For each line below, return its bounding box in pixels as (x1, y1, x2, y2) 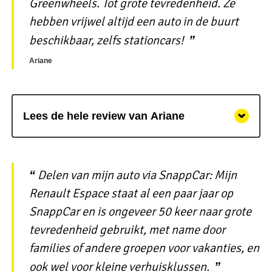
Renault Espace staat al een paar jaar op (29, 185, 233, 201)
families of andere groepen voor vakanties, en (29, 240, 259, 256)
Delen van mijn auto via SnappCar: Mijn (37, 167, 237, 183)
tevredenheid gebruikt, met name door (29, 222, 225, 237)
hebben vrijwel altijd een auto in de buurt (29, 14, 239, 30)
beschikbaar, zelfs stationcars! (29, 33, 184, 49)
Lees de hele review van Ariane (22, 109, 185, 122)
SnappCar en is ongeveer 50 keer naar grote (29, 203, 251, 219)
